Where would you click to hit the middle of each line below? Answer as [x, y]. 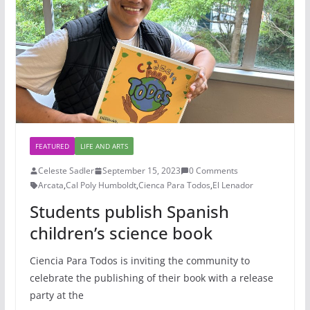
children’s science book [121, 233]
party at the [56, 295]
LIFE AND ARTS [104, 146]
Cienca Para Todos [174, 185]
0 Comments [213, 171]
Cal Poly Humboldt [101, 185]
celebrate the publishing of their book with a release [151, 278]
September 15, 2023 [141, 171]
